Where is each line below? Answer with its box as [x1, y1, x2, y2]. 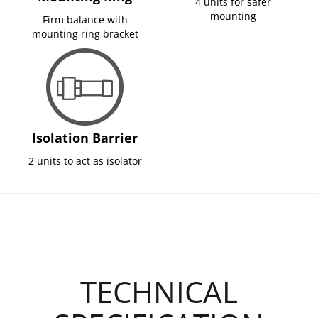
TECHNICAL [80, 270, 238, 312]
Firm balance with [42, 12, 128, 26]
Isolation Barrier [32, 128, 138, 146]
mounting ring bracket [31, 26, 138, 40]
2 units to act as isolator [28, 153, 142, 168]
